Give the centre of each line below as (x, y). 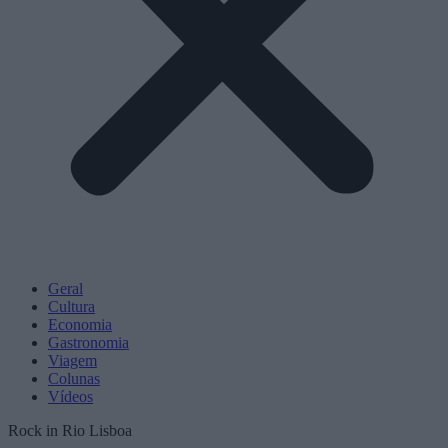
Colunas (74, 378)
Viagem (72, 360)
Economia (80, 324)
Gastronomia (88, 342)
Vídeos (70, 396)
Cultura (71, 306)
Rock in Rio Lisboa (70, 430)
